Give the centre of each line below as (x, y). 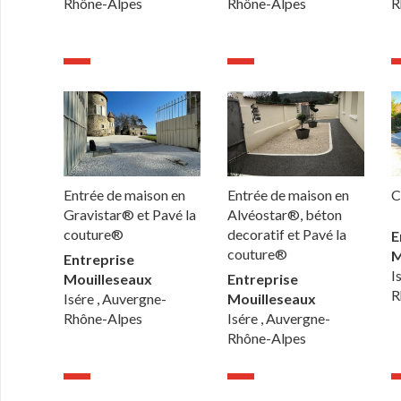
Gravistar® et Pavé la (130, 215)
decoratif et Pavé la (287, 235)
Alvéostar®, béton (285, 215)
